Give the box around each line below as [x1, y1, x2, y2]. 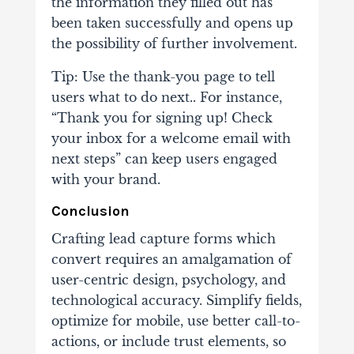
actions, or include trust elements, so [51, 333, 286, 349]
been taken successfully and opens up [51, 14, 293, 31]
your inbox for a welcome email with [51, 130, 291, 146]
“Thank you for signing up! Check [51, 109, 273, 126]
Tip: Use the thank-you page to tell [51, 68, 275, 85]
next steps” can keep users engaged [51, 150, 277, 167]
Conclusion [51, 201, 130, 220]
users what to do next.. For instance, [51, 88, 282, 105]
